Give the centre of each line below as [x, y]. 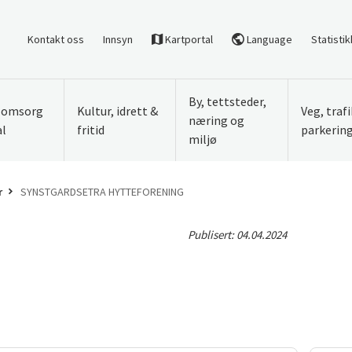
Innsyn [118, 39]
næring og [216, 120]
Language [268, 39]
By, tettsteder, [227, 101]
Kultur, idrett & [117, 111]
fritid [90, 130]
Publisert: [212, 235]
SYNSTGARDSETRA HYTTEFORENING [102, 192]
